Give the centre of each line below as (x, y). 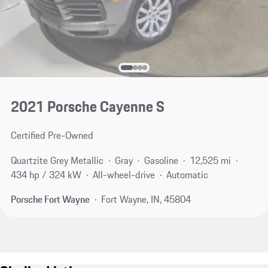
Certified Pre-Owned (52, 135)
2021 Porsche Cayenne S (87, 107)
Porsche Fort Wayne (50, 200)
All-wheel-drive (124, 174)
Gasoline (161, 160)
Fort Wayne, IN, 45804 (146, 200)
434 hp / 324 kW (46, 174)
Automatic (187, 174)
